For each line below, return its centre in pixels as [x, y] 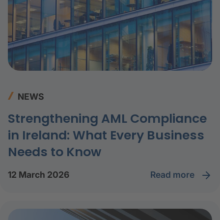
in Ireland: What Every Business [106, 135]
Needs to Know [55, 152]
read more [176, 174]
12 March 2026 [39, 175]
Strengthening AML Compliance [107, 118]
